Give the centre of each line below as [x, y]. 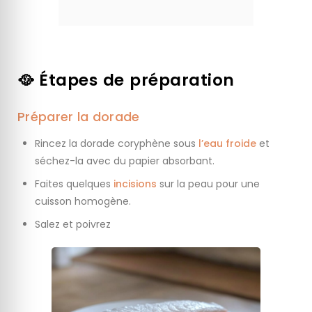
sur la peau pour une [208, 184]
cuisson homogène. [83, 201]
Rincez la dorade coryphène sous [117, 143]
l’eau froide [227, 143]
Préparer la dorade [79, 116]
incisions [135, 184]
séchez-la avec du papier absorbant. [125, 161]
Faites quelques [74, 184]
